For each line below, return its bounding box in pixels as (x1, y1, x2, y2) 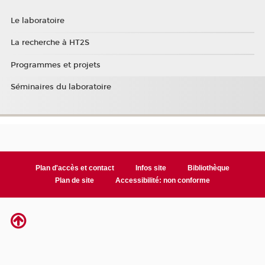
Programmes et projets (10, 60, 101, 70)
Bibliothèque (187, 164, 230, 173)
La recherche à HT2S (10, 38, 89, 48)
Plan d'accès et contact (35, 164, 115, 173)
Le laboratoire (10, 15, 64, 25)
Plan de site (55, 176, 95, 185)
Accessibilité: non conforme (115, 176, 210, 185)
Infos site (135, 164, 166, 173)
